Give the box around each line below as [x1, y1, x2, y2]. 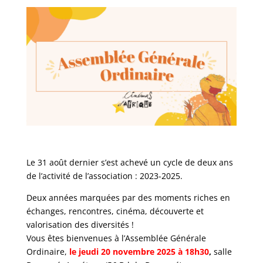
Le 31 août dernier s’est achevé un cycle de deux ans [26, 156, 233, 168]
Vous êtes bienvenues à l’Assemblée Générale [26, 232, 206, 244]
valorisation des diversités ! [26, 218, 134, 230]
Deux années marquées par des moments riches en [26, 191, 230, 203]
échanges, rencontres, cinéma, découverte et [26, 205, 204, 217]
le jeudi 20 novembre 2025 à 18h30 [69, 245, 209, 257]
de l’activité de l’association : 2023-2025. [26, 170, 183, 181]
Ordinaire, [26, 245, 69, 257]
